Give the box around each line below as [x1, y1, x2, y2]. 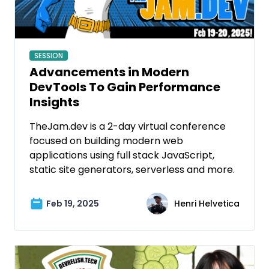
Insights [29, 93, 79, 110]
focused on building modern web [29, 133, 183, 148]
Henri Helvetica [174, 197, 240, 210]
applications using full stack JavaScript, [29, 148, 214, 162]
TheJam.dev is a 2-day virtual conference [29, 119, 226, 133]
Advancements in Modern [29, 63, 189, 80]
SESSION [34, 50, 63, 61]
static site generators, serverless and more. [29, 162, 235, 177]
